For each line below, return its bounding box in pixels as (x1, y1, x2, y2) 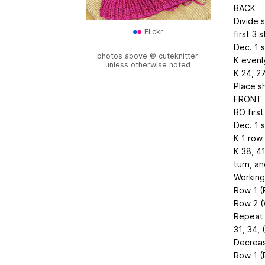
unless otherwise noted (105, 60, 190, 69)
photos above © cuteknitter (97, 51, 198, 60)
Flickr (144, 27, 163, 36)
